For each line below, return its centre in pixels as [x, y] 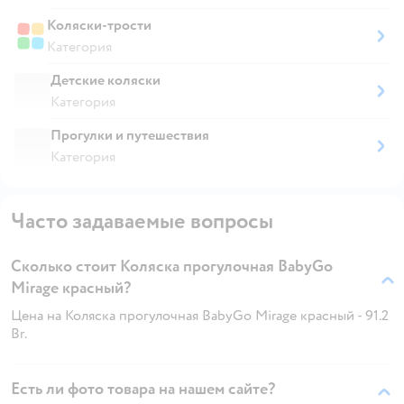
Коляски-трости [99, 25]
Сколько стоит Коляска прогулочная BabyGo [172, 266]
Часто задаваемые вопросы [142, 221]
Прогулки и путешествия [130, 135]
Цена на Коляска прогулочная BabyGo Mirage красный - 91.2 [200, 315]
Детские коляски [106, 80]
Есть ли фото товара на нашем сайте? [143, 389]
